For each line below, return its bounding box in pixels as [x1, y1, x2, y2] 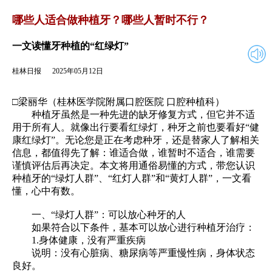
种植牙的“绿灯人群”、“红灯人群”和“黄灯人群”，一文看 [12, 172, 251, 183]
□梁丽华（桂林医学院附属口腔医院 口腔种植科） [12, 96, 225, 107]
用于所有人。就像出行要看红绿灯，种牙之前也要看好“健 [12, 121, 259, 132]
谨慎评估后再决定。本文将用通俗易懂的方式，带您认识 [12, 160, 255, 171]
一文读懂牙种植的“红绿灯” [12, 41, 129, 52]
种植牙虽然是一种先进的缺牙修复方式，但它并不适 [12, 109, 255, 120]
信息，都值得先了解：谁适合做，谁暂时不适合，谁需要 [12, 147, 255, 158]
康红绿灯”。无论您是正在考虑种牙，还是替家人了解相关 [12, 134, 259, 145]
